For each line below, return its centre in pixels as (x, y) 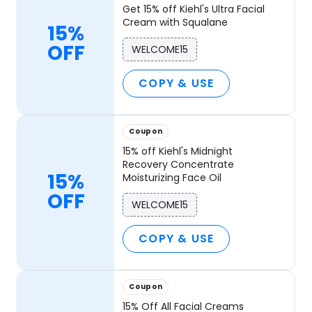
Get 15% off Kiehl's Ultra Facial (194, 9)
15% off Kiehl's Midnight (178, 151)
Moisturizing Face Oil (172, 177)
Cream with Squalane (175, 22)
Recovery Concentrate (179, 164)
